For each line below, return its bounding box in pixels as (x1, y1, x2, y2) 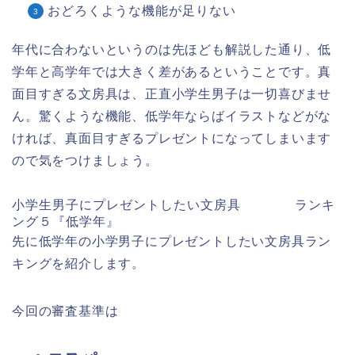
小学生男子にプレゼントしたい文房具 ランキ (12, 198, 335, 212)
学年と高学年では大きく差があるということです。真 (12, 65, 332, 79)
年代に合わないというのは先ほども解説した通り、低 (12, 43, 332, 57)
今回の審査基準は (12, 304, 119, 319)
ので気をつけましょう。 (12, 154, 158, 168)
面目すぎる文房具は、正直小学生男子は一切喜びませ (12, 87, 332, 101)
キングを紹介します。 (12, 257, 145, 271)
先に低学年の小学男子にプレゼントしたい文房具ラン (12, 235, 332, 249)
